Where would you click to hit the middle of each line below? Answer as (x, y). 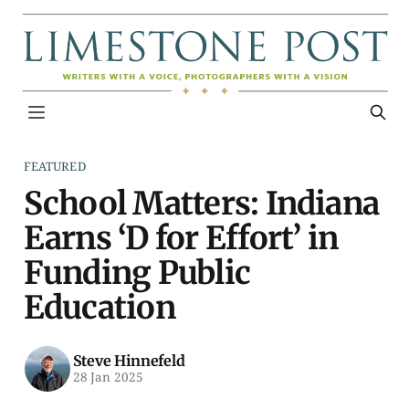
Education (99, 307)
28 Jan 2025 (108, 378)
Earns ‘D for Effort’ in (181, 237)
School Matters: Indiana (201, 203)
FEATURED (54, 166)
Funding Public (137, 272)
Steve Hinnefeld (129, 361)
